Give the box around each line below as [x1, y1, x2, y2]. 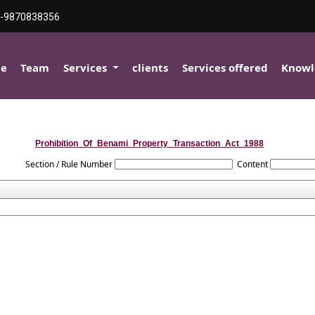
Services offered [181, 60, 268, 75]
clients [132, 60, 169, 75]
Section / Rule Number [25, 158, 113, 170]
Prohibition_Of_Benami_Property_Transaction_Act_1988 [35, 139, 264, 148]
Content [236, 158, 268, 170]
